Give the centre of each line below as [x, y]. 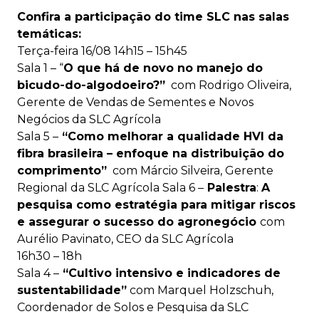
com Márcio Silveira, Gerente [190, 171]
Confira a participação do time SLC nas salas [153, 17]
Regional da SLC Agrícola [88, 188]
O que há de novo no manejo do [163, 68]
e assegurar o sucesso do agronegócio [138, 222]
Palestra [230, 188]
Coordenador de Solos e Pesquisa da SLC [133, 307]
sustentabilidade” [72, 290]
